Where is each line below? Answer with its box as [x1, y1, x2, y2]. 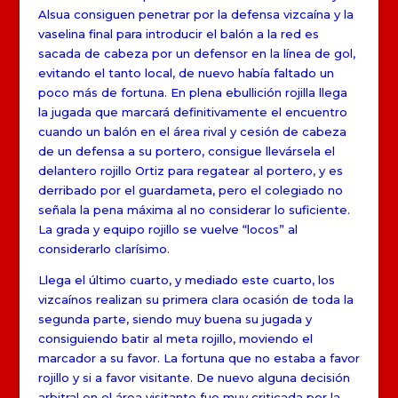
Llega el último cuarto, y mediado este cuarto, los [37, 272, 335, 287]
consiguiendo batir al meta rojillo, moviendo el [37, 330, 313, 346]
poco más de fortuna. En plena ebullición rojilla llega [37, 84, 347, 99]
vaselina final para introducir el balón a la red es [37, 26, 319, 41]
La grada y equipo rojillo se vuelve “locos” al [37, 221, 298, 236]
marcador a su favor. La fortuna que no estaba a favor [37, 350, 360, 365]
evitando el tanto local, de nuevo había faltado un [37, 65, 334, 80]
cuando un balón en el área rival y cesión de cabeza [37, 123, 346, 139]
